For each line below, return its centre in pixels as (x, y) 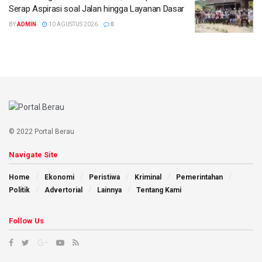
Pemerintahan (199, 177)
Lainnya (109, 190)
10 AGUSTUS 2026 (73, 25)
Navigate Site (33, 155)
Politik (19, 190)
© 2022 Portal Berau (42, 132)
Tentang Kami (159, 190)
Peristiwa (104, 177)
